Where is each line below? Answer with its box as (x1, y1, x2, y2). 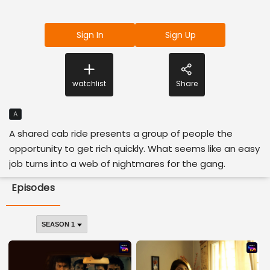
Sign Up (165, 29, 196, 41)
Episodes (11, 180, 55, 195)
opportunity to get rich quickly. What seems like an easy (9, 142, 260, 155)
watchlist (72, 78, 106, 89)
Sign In (76, 29, 104, 41)
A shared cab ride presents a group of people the (9, 127, 233, 140)
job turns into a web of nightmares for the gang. (9, 157, 225, 170)
